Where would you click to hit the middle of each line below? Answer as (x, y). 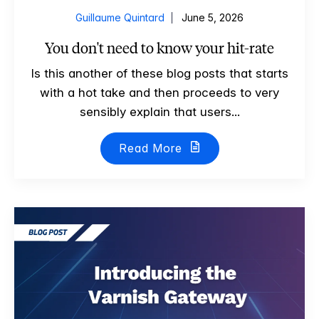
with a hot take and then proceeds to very (159, 93)
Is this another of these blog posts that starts (159, 74)
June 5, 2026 (213, 18)
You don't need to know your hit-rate (159, 48)
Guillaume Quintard (120, 18)
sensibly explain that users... (159, 112)
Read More (152, 148)
